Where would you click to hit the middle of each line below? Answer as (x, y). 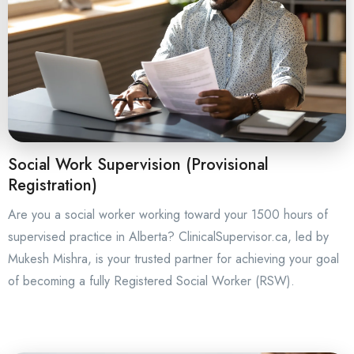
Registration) (53, 185)
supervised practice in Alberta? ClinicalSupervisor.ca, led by (168, 236)
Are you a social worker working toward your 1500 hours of (168, 214)
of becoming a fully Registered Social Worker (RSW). (151, 281)
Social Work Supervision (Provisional (138, 164)
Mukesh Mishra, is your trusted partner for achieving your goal (173, 258)
